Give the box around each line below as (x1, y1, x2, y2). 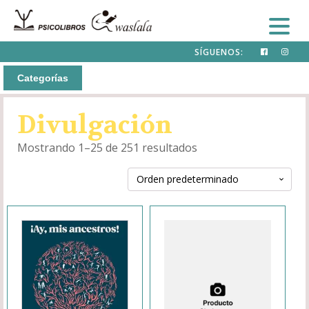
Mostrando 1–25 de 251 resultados (17, 140, 197, 155)
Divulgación (17, 109, 172, 141)
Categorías (17, 72, 68, 83)
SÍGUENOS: (195, 46, 243, 58)
